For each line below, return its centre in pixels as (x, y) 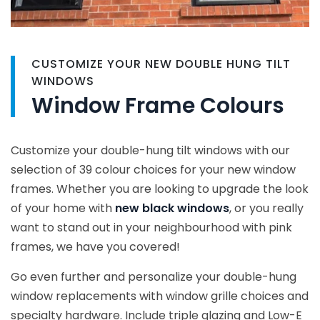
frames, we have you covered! (95, 247)
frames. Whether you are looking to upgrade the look (160, 189)
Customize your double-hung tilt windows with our (150, 151)
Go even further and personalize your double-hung (154, 277)
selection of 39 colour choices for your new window (153, 170)
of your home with (63, 209)
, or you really (266, 209)
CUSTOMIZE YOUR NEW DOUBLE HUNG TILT (161, 64)
